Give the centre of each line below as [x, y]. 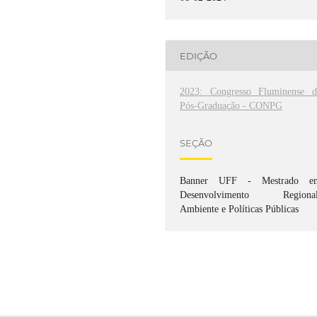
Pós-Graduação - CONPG [231, 106]
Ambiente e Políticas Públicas [240, 209]
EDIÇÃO [199, 56]
